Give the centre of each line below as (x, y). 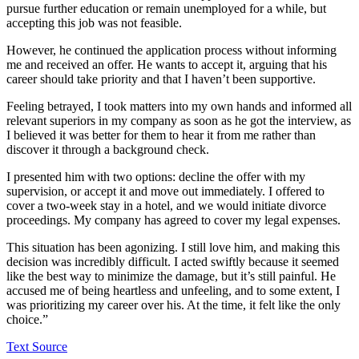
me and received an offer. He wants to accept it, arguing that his (167, 65)
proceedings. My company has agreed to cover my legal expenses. (173, 220)
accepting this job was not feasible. (94, 23)
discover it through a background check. (108, 150)
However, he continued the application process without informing (171, 50)
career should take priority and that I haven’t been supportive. (161, 79)
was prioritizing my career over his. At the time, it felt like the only (173, 305)
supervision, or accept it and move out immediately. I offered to (165, 192)
